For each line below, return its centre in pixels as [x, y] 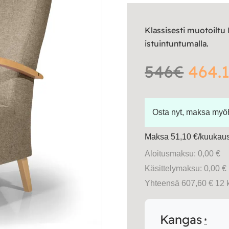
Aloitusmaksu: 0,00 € [183, 153]
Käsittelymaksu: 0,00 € [186, 168]
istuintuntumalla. [177, 43]
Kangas [181, 219]
